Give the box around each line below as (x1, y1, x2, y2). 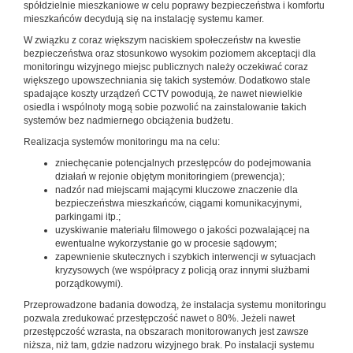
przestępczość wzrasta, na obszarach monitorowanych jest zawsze (24, 326, 309, 338)
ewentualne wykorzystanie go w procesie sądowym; (55, 238, 277, 250)
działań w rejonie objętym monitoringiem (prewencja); (55, 171, 284, 183)
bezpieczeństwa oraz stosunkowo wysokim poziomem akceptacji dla (24, 48, 316, 60)
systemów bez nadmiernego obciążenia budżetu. (24, 115, 233, 127)
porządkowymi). (55, 278, 123, 290)
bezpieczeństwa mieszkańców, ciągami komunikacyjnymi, (55, 198, 302, 210)
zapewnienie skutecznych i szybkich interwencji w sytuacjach (55, 251, 316, 263)
